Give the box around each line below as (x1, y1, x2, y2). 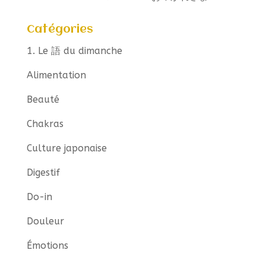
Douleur (26, 215, 64, 227)
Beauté (26, 93, 59, 105)
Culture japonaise (26, 142, 107, 154)
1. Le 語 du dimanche (26, 45, 122, 56)
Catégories (26, 23, 93, 36)
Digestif (26, 166, 60, 178)
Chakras (26, 118, 64, 129)
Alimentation (26, 69, 86, 81)
